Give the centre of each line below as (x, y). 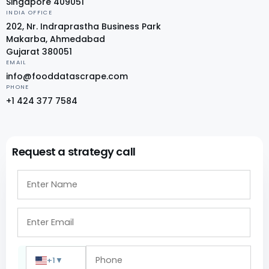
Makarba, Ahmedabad (56, 39)
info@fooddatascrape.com (67, 77)
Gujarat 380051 (39, 52)
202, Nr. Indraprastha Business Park (83, 27)
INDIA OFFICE (29, 13)
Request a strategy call (74, 152)
